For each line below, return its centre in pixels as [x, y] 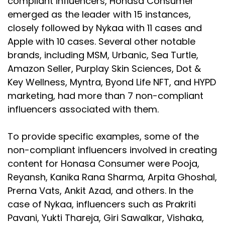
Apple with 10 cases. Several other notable [101, 41]
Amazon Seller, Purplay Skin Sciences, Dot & [104, 68]
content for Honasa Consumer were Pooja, [103, 163]
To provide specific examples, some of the [103, 136]
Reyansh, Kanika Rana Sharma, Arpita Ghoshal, [112, 177]
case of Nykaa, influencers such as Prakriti [102, 204]
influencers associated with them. [83, 109]
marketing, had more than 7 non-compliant [105, 95]
